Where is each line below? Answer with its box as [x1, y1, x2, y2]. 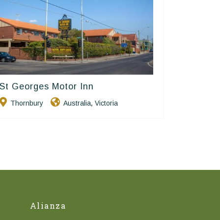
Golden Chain [110, 82, 146, 89]
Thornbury [10, 99, 44, 107]
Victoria [95, 99, 118, 107]
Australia [63, 99, 91, 107]
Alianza [29, 200, 66, 211]
